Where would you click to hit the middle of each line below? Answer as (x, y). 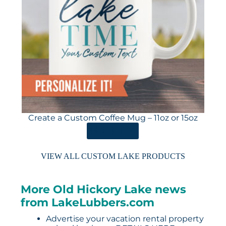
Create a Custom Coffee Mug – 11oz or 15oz (113, 118)
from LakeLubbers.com (87, 203)
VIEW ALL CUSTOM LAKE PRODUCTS (113, 156)
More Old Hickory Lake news (103, 190)
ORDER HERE (113, 131)
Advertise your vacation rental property (125, 219)
